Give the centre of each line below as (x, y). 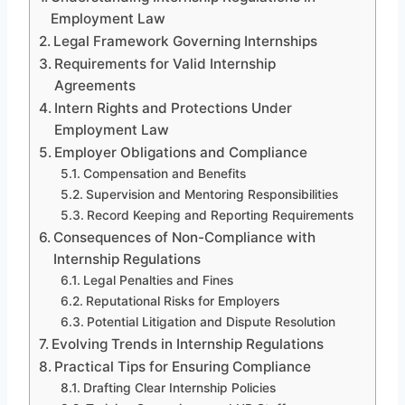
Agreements (95, 85)
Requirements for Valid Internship (165, 63)
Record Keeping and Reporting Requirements (220, 215)
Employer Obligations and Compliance (181, 152)
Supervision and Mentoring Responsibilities (212, 194)
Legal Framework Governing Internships (186, 41)
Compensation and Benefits (164, 173)
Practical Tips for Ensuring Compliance (183, 366)
